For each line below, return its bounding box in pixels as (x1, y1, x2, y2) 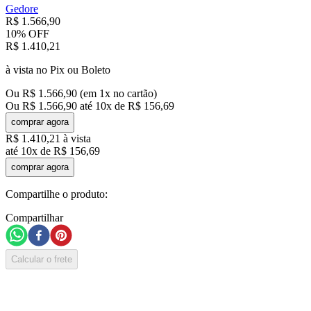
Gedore (6, 2, 38, 15)
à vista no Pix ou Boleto (6, 63, 110, 76)
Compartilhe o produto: (6, 188, 108, 201)
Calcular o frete (11, 253, 72, 264)
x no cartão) (105, 87, 157, 99)
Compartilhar (6, 212, 63, 224)
